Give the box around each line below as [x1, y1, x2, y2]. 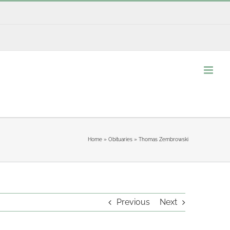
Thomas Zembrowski [138, 137, 188, 142]
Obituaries [108, 137, 132, 142]
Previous [117, 197, 150, 207]
